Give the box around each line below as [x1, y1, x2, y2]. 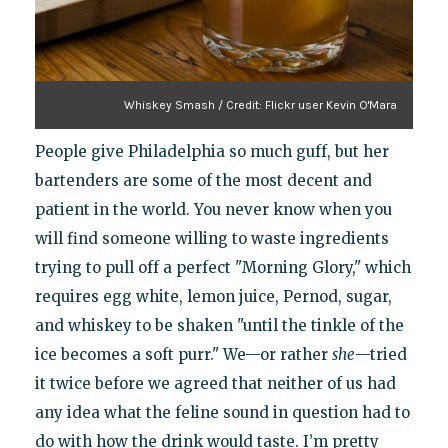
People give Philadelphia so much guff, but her [34, 142, 389, 162]
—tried [354, 345, 407, 365]
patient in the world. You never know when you [34, 200, 392, 220]
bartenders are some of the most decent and [34, 171, 372, 191]
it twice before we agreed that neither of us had [34, 374, 396, 394]
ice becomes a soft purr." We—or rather [34, 345, 332, 365]
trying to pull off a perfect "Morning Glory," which [34, 258, 411, 278]
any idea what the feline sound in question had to [34, 403, 410, 423]
